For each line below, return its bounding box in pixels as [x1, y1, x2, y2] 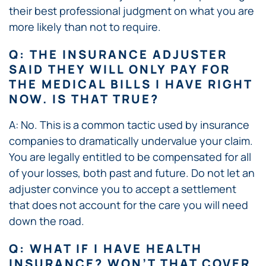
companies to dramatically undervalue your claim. [9, 133, 253, 148]
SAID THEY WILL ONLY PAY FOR [9, 61, 230, 77]
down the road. [9, 213, 84, 228]
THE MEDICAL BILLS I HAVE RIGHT [9, 75, 252, 92]
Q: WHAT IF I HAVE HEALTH [9, 240, 202, 256]
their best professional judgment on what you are [9, 3, 254, 18]
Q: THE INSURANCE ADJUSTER [9, 46, 227, 62]
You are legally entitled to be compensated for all [9, 149, 251, 164]
